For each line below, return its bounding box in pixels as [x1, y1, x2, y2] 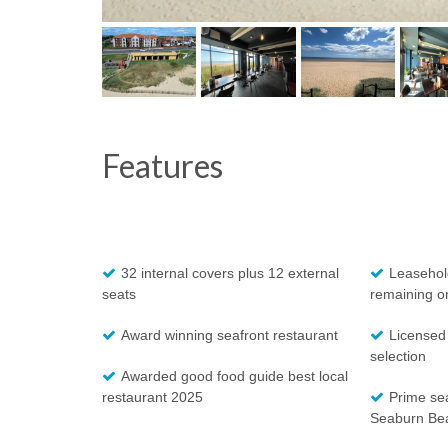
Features [102, 146, 223, 186]
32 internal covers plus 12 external [121, 265, 339, 282]
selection [369, 348, 426, 365]
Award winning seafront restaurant [121, 327, 338, 344]
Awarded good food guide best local [121, 368, 348, 385]
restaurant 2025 [102, 389, 203, 406]
